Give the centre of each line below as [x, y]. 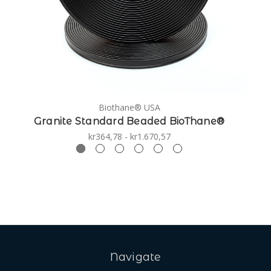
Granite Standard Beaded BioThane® [129, 121]
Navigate [135, 257]
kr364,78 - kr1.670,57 [129, 136]
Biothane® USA [129, 107]
